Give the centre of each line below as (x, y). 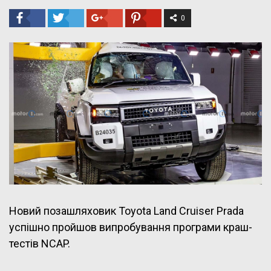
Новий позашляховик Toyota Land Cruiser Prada (126, 211)
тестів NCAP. (40, 244)
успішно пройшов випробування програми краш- (131, 227)
